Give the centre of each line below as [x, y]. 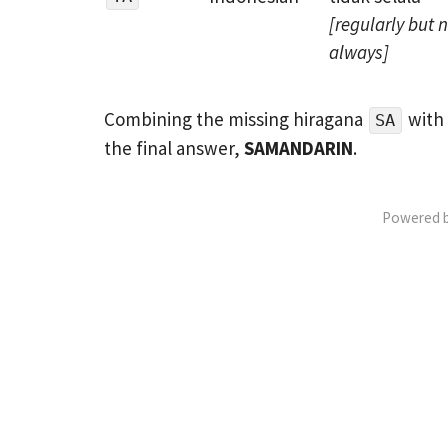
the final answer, [173, 148]
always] [358, 52]
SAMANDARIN [298, 148]
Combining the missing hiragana [235, 119]
